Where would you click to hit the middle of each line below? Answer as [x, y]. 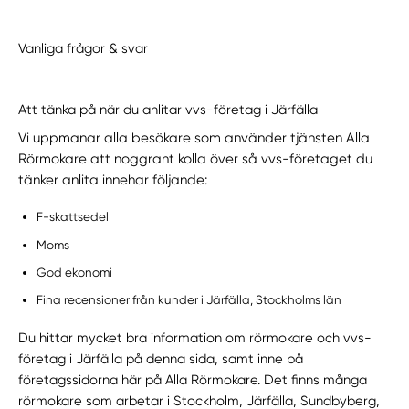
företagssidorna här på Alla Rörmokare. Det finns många [193, 379]
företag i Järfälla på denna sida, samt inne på [161, 358]
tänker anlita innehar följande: [115, 180]
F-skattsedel [73, 217]
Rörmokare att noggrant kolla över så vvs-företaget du [196, 159]
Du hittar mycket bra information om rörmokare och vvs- [195, 337]
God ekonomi [75, 272]
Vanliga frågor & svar [84, 49]
